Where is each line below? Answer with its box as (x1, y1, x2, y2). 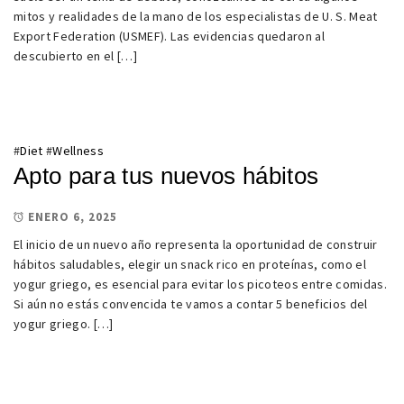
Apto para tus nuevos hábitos (14, 162, 319, 189)
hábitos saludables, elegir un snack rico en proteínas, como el (14, 256, 367, 273)
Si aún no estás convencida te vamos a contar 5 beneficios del (14, 296, 368, 313)
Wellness (52, 142, 105, 159)
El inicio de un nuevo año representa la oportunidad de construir (14, 236, 378, 253)
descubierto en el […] (14, 48, 138, 64)
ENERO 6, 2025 (28, 209, 117, 225)
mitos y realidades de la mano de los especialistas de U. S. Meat (14, 8, 378, 24)
